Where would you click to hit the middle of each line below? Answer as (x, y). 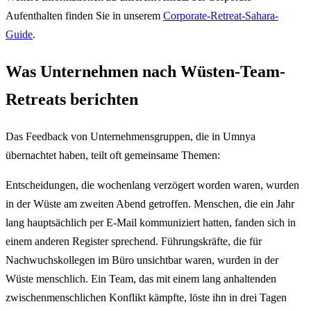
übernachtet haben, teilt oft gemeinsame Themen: (113, 155)
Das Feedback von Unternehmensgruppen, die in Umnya (131, 136)
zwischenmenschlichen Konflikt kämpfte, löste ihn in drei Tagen (146, 297)
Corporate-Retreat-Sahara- (221, 16)
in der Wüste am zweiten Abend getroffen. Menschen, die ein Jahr (150, 203)
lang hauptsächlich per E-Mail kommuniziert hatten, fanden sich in (151, 222)
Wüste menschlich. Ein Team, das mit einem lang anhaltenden (141, 278)
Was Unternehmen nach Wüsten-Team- (145, 71)
